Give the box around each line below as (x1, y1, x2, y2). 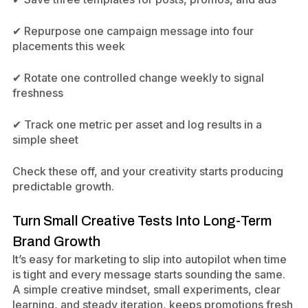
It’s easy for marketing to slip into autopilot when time (12, 252, 287, 266)
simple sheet (12, 133, 78, 146)
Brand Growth (12, 234, 100, 249)
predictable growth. (12, 179, 114, 193)
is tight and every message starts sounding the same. (12, 267, 285, 281)
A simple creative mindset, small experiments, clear (12, 283, 280, 296)
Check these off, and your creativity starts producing (12, 164, 283, 178)
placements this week (12, 39, 125, 53)
